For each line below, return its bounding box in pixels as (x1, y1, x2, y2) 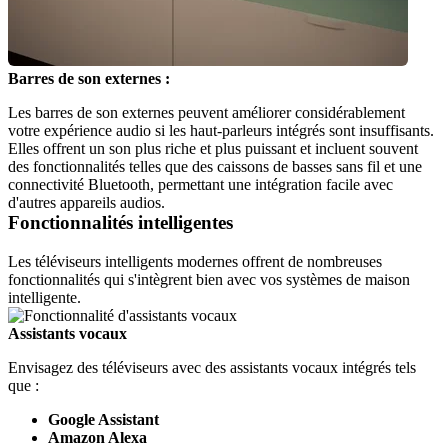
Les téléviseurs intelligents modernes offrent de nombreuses (8, 253, 382, 271)
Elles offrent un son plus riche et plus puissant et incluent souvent (8, 140, 418, 158)
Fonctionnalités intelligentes (8, 212, 233, 234)
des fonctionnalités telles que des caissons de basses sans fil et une (8, 158, 422, 176)
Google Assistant (48, 411, 159, 429)
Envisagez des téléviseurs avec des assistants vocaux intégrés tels (8, 359, 416, 377)
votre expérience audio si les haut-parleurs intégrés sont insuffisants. (8, 122, 434, 140)
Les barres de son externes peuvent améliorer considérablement (8, 104, 405, 122)
